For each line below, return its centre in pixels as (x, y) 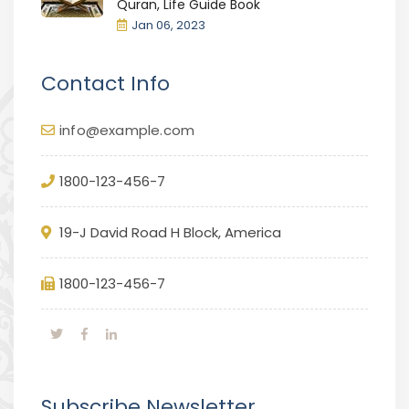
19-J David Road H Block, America (170, 232)
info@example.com (127, 130)
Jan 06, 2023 (168, 25)
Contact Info (105, 83)
